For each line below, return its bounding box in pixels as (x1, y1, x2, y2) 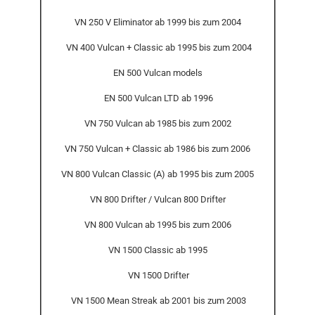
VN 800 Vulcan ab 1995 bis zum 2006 (84, 219, 231, 230)
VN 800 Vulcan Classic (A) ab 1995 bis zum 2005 (61, 169, 254, 179)
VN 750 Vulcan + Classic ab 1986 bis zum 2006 (65, 143, 250, 154)
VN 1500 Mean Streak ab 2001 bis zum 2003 (69, 295, 246, 306)
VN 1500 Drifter (126, 270, 189, 281)
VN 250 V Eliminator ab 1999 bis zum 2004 (74, 17, 241, 27)
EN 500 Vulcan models (112, 67, 202, 78)
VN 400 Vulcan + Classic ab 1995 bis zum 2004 (63, 42, 252, 53)
